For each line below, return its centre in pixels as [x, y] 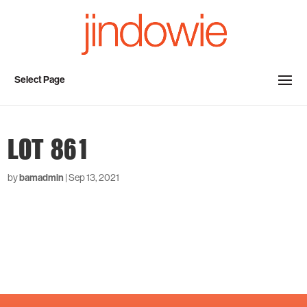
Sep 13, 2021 [94, 177]
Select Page [40, 79]
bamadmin [42, 177]
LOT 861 [49, 148]
